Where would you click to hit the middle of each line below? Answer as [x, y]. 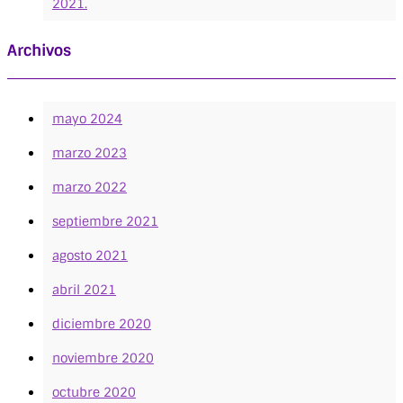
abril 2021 [84, 290]
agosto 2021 [90, 256]
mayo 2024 [87, 119]
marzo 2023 [90, 153]
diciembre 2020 [102, 324]
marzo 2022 [90, 188]
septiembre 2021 [105, 222]
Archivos [39, 51]
